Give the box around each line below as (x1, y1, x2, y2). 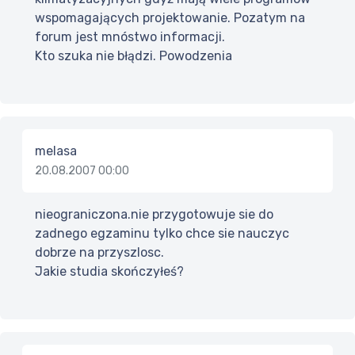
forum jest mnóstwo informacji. (35, 29, 225, 45)
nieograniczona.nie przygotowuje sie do (35, 207, 273, 223)
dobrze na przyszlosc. (35, 245, 164, 261)
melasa (35, 143, 77, 159)
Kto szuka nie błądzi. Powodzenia (35, 48, 232, 64)
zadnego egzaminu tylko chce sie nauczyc (35, 226, 289, 242)
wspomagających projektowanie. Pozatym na (35, 10, 305, 26)
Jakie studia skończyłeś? (35, 264, 184, 280)
